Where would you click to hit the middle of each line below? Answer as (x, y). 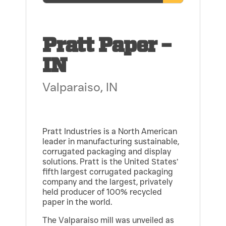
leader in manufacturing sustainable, (111, 142)
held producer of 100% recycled (102, 192)
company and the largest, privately (108, 182)
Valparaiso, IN (80, 87)
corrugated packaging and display (107, 152)
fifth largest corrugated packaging (108, 172)
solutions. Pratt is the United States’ (110, 162)
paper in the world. (77, 202)
